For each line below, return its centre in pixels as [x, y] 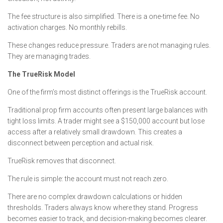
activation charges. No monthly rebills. [67, 27]
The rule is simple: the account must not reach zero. [88, 179]
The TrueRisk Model [41, 74]
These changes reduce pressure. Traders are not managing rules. [109, 45]
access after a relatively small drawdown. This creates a [95, 132]
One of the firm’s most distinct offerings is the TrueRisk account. [107, 92]
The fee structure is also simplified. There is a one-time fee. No [104, 16]
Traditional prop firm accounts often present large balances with [108, 110]
